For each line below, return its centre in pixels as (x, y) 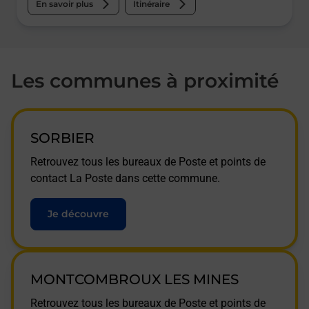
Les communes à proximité (145, 81)
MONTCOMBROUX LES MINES (134, 279)
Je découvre (78, 214)
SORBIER (62, 138)
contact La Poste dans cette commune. (125, 178)
